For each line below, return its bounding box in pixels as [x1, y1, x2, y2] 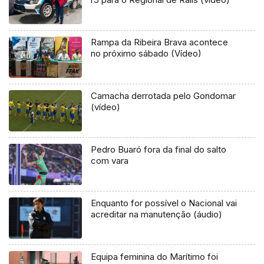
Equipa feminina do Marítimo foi [91, 251, 219, 263]
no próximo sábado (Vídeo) [91, 48, 202, 60]
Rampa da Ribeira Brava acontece [91, 37, 229, 48]
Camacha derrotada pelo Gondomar [91, 90, 236, 102]
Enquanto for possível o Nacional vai [91, 197, 237, 209]
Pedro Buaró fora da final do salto [91, 144, 227, 156]
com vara [91, 155, 129, 167]
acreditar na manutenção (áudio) [91, 209, 223, 220]
